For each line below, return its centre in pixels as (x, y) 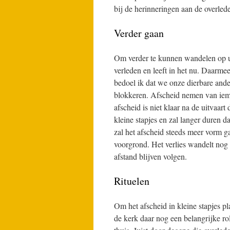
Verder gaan (139, 33)
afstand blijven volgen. (150, 156)
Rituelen (132, 181)
